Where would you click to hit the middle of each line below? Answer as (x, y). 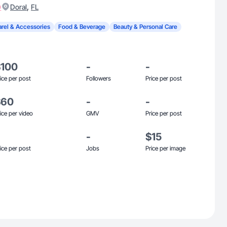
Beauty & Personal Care (145, 27)
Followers (99, 78)
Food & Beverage (82, 27)
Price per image (165, 148)
